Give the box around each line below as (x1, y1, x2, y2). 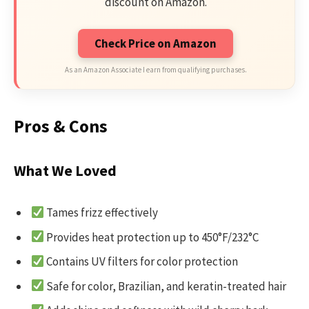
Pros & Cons (14, 115, 108, 138)
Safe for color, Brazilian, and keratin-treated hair (44, 278, 287, 294)
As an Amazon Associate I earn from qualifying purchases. (64, 64, 247, 74)
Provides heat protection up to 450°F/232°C (44, 229, 259, 245)
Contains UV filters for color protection (44, 254, 239, 270)
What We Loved (14, 161, 117, 180)
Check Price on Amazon (94, 35, 217, 51)
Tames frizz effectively (44, 205, 159, 221)
